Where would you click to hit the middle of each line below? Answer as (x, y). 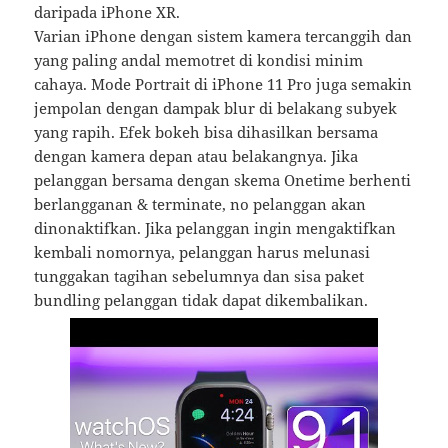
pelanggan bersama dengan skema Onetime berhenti (223, 180)
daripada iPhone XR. (107, 12)
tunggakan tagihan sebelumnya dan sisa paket (199, 276)
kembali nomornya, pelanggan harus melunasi (202, 252)
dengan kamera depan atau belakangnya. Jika (196, 156)
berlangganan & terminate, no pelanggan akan (200, 204)
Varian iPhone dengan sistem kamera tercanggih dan (223, 36)
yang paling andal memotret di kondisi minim (199, 60)
